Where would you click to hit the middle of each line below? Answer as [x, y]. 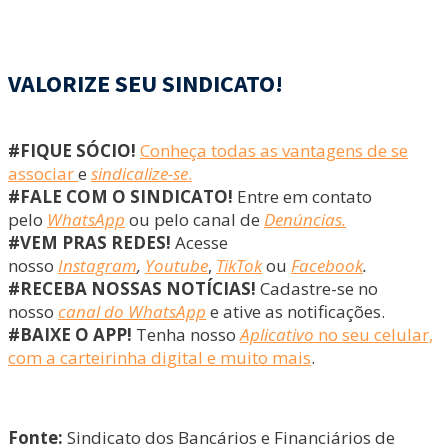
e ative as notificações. [295, 311]
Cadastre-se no [319, 288]
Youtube [176, 265]
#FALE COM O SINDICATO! [120, 196]
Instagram [97, 265]
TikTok [239, 265]
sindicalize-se [139, 173]
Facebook [327, 265]
